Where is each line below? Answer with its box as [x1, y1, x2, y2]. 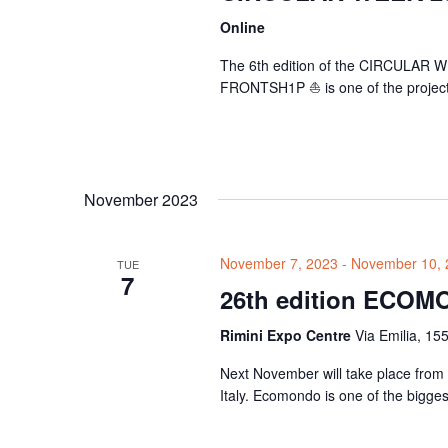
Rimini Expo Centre [219, 325, 355, 346]
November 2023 [84, 188, 198, 212]
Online [219, 17, 265, 38]
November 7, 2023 [219, 253, 338, 274]
